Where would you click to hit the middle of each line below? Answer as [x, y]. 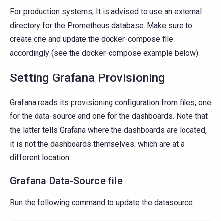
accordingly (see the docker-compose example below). [105, 53]
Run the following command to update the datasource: [102, 202]
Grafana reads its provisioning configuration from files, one [110, 102]
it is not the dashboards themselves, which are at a [97, 144]
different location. [40, 157]
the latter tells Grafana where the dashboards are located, [108, 130]
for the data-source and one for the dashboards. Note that [109, 116]
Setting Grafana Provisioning [88, 78]
